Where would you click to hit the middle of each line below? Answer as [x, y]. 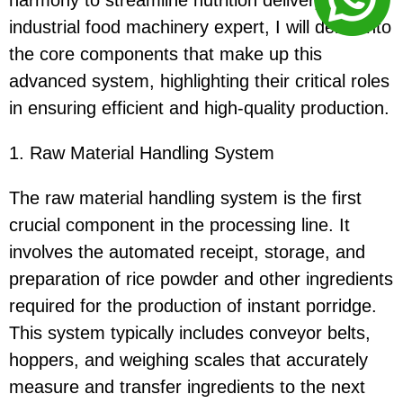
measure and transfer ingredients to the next [187, 387]
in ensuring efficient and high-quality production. [199, 108]
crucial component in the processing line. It [179, 225]
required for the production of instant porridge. [193, 306]
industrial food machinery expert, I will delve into [200, 27]
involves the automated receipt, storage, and [187, 252]
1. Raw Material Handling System [142, 153]
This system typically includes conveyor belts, [190, 333]
